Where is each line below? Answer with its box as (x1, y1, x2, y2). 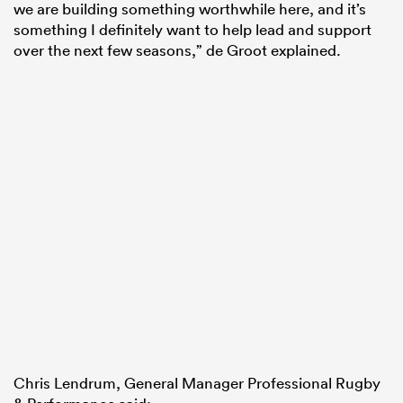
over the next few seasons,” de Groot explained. (13, 40, 341, 60)
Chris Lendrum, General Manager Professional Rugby (13, 373, 381, 393)
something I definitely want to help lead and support (13, 20, 372, 40)
